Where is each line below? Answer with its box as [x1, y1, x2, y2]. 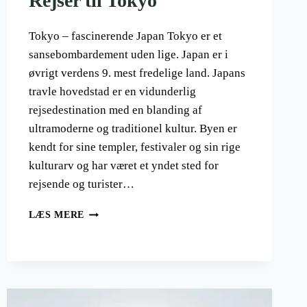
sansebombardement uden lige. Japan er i [28, 48, 228, 62]
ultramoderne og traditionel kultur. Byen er [28, 122, 237, 136]
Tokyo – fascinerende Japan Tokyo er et [28, 29, 222, 43]
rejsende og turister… [28, 177, 134, 191]
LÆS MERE [28, 210, 85, 221]
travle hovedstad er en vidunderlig [28, 85, 196, 99]
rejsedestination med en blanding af [28, 103, 202, 117]
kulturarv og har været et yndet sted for [28, 159, 219, 173]
